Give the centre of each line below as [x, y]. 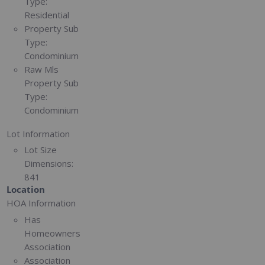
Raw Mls [42, 69]
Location [26, 190]
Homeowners [53, 233]
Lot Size [41, 150]
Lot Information [38, 133]
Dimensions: [49, 164]
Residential [47, 14]
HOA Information [41, 203]
